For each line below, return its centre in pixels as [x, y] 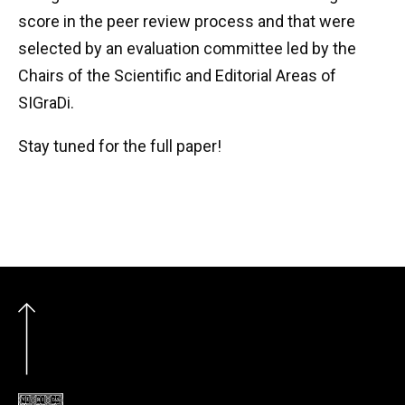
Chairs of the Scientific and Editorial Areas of [177, 75]
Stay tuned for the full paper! [120, 146]
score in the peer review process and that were [187, 21]
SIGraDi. [46, 102]
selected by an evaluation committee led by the [187, 48]
